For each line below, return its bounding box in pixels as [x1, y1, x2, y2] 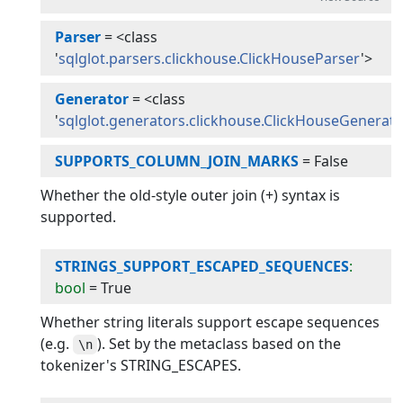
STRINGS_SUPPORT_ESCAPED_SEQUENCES [55, 255, 350, 276]
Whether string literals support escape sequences [40, 312, 381, 333]
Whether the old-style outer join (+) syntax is [40, 185, 341, 206]
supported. [40, 207, 117, 228]
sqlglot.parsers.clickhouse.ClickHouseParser [58, 49, 362, 69]
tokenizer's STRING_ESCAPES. [40, 355, 242, 376]
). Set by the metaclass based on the [97, 334, 342, 354]
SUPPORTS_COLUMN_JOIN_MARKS [55, 150, 300, 171]
